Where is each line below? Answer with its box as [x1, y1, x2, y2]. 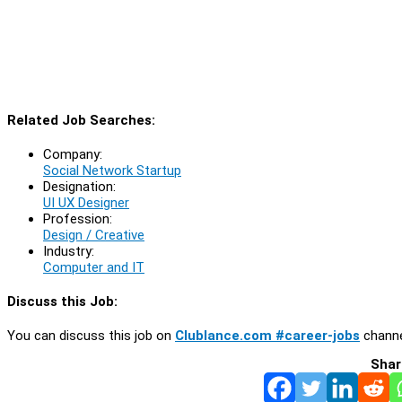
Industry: [43, 242, 94, 259]
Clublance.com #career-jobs [175, 327, 360, 344]
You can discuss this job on [7, 327, 175, 344]
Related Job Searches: [7, 111, 155, 128]
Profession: [43, 210, 112, 227]
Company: [43, 145, 102, 162]
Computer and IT [43, 258, 144, 275]
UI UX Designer [43, 194, 129, 211]
